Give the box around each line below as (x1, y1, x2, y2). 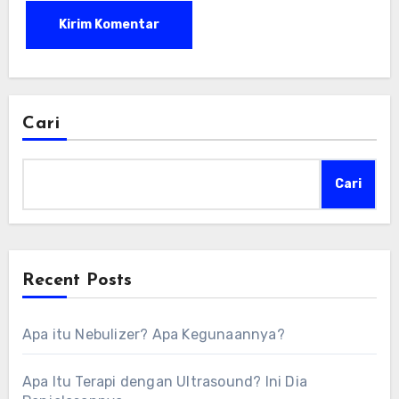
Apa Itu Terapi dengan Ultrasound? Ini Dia (21, 373, 307, 391)
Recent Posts (21, 272, 132, 290)
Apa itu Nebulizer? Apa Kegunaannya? (21, 326, 285, 344)
